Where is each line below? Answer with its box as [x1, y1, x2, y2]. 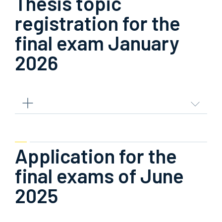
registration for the [15, 11, 180, 35]
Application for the [15, 144, 177, 167]
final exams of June [15, 164, 184, 187]
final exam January [15, 31, 179, 55]
